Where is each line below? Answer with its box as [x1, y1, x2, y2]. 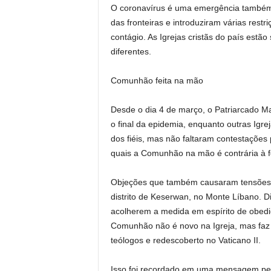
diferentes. [110, 47, 151, 56]
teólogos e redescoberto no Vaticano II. [110, 235, 261, 245]
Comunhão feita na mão [110, 76, 203, 85]
